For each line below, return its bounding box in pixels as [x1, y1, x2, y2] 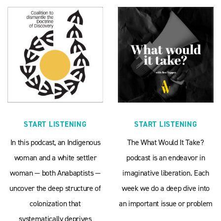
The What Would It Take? [127, 137, 204, 147]
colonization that [30, 198, 81, 209]
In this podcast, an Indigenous [10, 137, 101, 147]
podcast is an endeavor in [126, 152, 205, 163]
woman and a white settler [14, 152, 97, 163]
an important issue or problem [118, 198, 213, 209]
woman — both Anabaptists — [10, 168, 101, 178]
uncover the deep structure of [9, 183, 101, 193]
